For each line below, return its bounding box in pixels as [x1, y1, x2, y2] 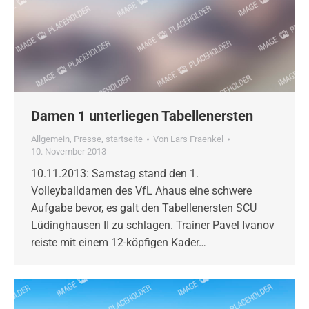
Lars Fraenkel [170, 134, 223, 145]
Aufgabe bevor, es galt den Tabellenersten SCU [31, 201, 257, 215]
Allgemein [31, 134, 70, 145]
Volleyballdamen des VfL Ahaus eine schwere [31, 184, 252, 198]
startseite [106, 134, 143, 145]
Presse [74, 134, 101, 145]
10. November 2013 [31, 146, 106, 157]
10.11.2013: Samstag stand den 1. [31, 167, 199, 181]
